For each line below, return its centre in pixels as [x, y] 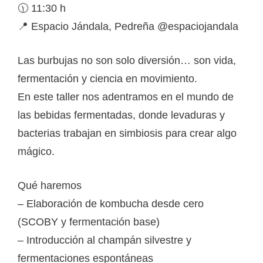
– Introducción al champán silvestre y [104, 240]
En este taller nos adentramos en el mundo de [126, 97]
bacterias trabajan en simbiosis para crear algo [127, 133]
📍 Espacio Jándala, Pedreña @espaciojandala [128, 26]
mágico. [36, 151]
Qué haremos [50, 185]
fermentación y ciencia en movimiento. [107, 78]
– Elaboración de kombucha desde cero [111, 203]
